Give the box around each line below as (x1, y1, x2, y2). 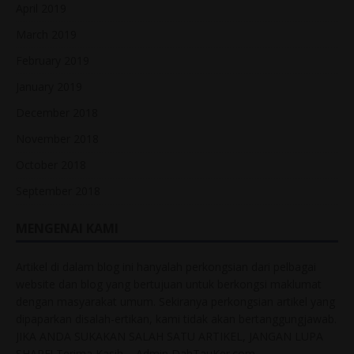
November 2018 (16, 131, 99, 147)
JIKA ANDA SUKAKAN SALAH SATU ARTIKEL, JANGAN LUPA (16, 329, 323, 345)
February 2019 (16, 53, 89, 69)
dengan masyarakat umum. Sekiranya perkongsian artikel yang (16, 294, 335, 310)
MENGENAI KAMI (16, 220, 119, 238)
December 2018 (16, 105, 98, 121)
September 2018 (16, 183, 100, 199)
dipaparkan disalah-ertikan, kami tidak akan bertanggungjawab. (16, 311, 337, 327)
